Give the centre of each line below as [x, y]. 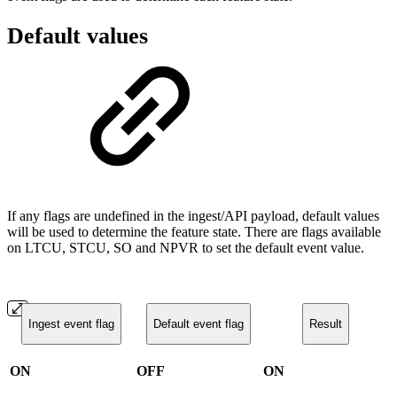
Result [325, 324]
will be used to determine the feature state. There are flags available [194, 231]
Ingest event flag [71, 324]
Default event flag [198, 324]
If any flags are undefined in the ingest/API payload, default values [193, 215]
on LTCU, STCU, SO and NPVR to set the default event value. [186, 247]
